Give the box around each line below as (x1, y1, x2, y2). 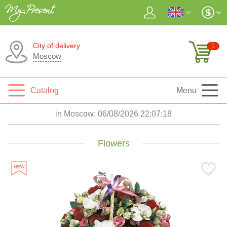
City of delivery (33, 42, 80, 50)
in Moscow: (55, 109, 98, 118)
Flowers (97, 138, 130, 148)
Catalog (30, 86, 59, 95)
